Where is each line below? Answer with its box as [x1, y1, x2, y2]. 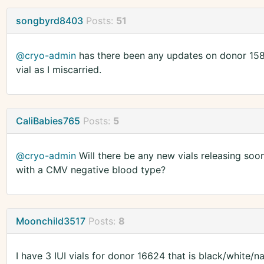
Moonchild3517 [15, 215, 85, 227]
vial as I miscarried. [15, 64, 101, 76]
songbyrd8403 [15, 15, 83, 27]
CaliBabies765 [15, 115, 80, 127]
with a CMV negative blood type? [15, 164, 166, 176]
